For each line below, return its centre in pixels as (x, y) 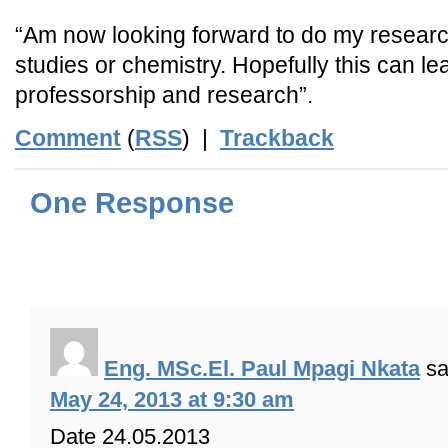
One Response (132, 203)
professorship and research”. (164, 95)
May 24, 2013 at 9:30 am (172, 400)
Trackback (277, 138)
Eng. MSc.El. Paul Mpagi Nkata (262, 369)
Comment (68, 138)
